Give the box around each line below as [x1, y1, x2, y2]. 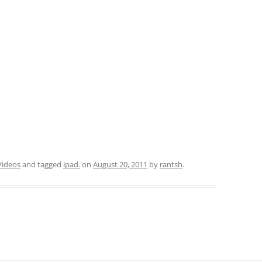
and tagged [20, 159, 63, 170]
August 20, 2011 [93, 159, 147, 170]
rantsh [160, 159, 182, 170]
